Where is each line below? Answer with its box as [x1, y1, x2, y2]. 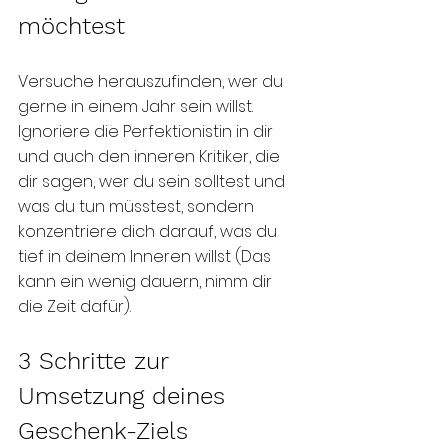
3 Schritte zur [18, 346, 176, 375]
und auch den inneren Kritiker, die [18, 144, 284, 168]
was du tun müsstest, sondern [18, 194, 258, 218]
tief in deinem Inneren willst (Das [18, 244, 275, 268]
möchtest [18, 11, 125, 40]
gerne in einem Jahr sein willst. [18, 94, 257, 118]
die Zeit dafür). [18, 294, 131, 318]
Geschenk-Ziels [18, 416, 188, 445]
